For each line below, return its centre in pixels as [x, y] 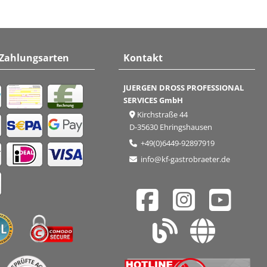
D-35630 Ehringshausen [171, 127]
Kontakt [143, 58]
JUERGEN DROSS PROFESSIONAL [184, 88]
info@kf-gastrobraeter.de [185, 159]
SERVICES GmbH [153, 100]
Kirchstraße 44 [163, 115]
